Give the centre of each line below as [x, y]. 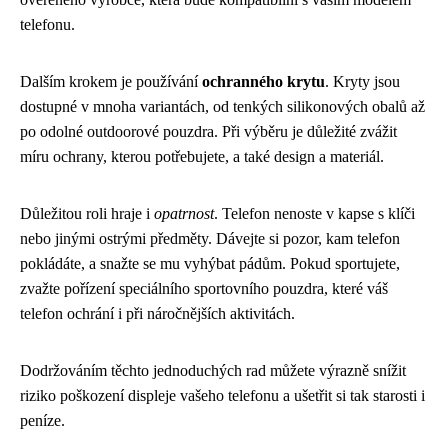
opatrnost [184, 213]
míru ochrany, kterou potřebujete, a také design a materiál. [202, 156]
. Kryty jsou [362, 81]
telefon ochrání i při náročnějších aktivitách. [157, 313]
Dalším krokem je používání [111, 81]
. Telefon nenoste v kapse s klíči [314, 213]
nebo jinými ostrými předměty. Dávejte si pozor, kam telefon [210, 238]
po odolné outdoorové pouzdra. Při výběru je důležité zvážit [208, 131]
